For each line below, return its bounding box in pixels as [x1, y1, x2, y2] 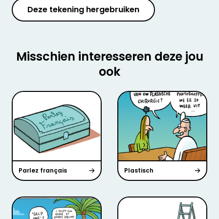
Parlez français [19, 166, 67, 175]
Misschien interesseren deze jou [16, 48, 203, 65]
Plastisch [124, 166, 153, 175]
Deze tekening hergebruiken [27, 3, 139, 15]
